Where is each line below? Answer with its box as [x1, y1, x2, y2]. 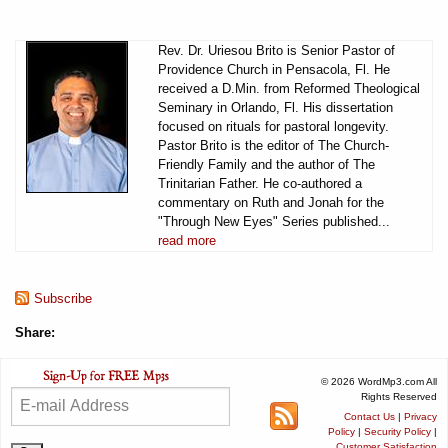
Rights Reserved [361, 390, 437, 402]
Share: [15, 324, 55, 340]
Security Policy [364, 425, 431, 437]
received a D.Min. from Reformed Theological [158, 80, 420, 96]
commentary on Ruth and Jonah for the [158, 194, 384, 210]
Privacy [404, 410, 437, 422]
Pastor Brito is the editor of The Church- [158, 137, 389, 153]
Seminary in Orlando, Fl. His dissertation [158, 99, 393, 115]
